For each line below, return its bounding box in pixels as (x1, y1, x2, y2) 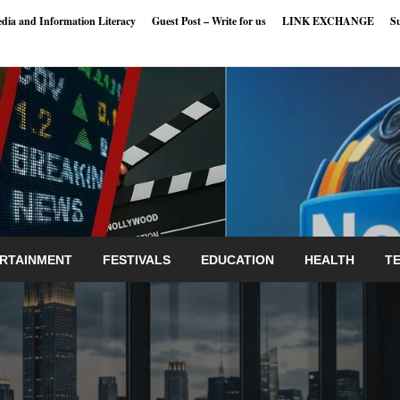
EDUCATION (201, 253, 274, 267)
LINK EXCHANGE (282, 12, 374, 29)
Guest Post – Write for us (152, 12, 266, 29)
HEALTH (304, 253, 354, 267)
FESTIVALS (103, 253, 171, 267)
